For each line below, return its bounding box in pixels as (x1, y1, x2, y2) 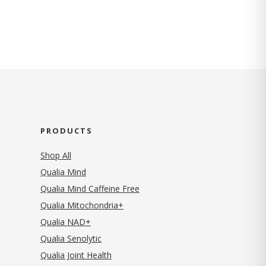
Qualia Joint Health (40, 249, 112, 261)
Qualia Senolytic (40, 232, 102, 244)
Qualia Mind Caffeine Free (40, 182, 140, 194)
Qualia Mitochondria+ (40, 199, 123, 211)
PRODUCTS (40, 125, 93, 136)
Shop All (40, 149, 71, 161)
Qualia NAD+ (40, 216, 91, 227)
